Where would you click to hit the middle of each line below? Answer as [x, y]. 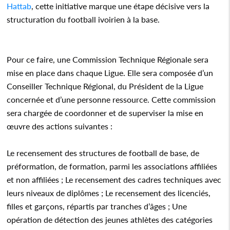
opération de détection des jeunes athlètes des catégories [110, 219]
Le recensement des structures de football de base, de [103, 152]
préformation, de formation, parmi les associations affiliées [112, 166]
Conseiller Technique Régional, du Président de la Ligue [105, 86]
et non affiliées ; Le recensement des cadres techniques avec [114, 179]
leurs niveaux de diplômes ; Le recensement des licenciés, [109, 193]
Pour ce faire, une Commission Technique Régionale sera [108, 59]
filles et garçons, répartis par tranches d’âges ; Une [97, 206]
